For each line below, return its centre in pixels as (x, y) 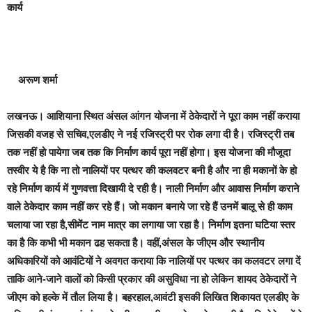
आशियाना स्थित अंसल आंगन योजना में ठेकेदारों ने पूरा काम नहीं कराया (172, 116)
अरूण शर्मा (32, 80)
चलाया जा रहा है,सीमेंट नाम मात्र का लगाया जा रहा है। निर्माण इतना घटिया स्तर (151, 225)
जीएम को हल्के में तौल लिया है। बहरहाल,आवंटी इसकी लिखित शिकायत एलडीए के (153, 297)
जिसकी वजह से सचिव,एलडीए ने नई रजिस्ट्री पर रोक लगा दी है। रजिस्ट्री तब (150, 134)
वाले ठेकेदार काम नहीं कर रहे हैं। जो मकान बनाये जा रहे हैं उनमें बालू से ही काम (150, 206)
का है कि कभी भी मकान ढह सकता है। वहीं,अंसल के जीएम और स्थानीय (135, 243)
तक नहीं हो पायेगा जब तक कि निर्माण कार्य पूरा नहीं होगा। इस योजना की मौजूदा (149, 152)
